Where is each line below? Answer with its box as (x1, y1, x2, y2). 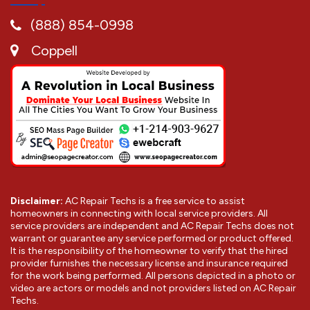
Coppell (31, 42, 77, 60)
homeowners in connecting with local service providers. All (10, 208, 268, 220)
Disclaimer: (10, 195, 63, 208)
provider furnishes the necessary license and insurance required (10, 257, 288, 270)
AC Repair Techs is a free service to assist (63, 195, 245, 208)
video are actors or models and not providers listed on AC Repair (10, 282, 296, 295)
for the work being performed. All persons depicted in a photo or (10, 270, 295, 282)
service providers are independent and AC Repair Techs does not (10, 220, 294, 232)
